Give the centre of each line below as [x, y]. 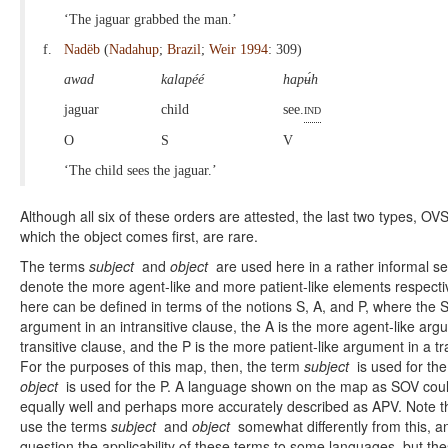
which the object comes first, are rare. [141, 236]
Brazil [184, 50]
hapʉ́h [300, 80]
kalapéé [184, 80]
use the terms [65, 426]
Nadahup [134, 50]
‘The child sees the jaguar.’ [142, 171]
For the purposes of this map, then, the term [162, 366]
